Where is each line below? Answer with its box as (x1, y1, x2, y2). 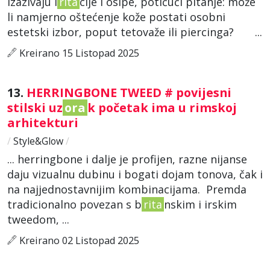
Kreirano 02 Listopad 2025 (17, 233, 139, 247)
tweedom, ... (7, 212, 69, 227)
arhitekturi (7, 114, 81, 131)
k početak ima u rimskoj (87, 99, 237, 116)
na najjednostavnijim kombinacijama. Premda (7, 181, 246, 196)
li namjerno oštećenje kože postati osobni (7, 9, 225, 24)
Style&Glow (11, 134, 66, 148)
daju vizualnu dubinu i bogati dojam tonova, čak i (7, 166, 263, 181)
